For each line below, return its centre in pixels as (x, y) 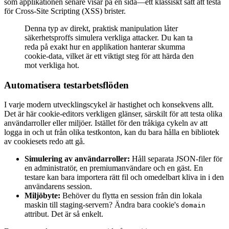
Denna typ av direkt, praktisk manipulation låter (101, 28)
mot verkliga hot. (52, 65)
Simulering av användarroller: (77, 159)
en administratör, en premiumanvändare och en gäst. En (114, 168)
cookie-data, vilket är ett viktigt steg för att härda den (109, 56)
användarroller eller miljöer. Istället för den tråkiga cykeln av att (106, 123)
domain (193, 205)
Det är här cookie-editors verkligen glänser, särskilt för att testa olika (113, 114)
